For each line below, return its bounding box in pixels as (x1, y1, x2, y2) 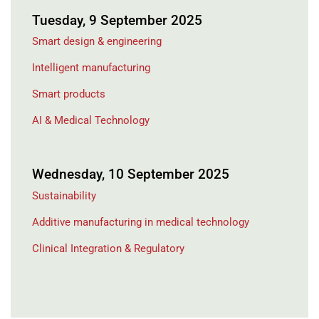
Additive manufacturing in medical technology (32, 215, 249, 229)
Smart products (32, 88, 105, 101)
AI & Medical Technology (32, 114, 150, 127)
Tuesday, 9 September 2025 (32, 12, 202, 28)
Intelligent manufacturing (32, 61, 150, 75)
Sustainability (32, 189, 96, 202)
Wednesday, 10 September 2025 (32, 167, 229, 183)
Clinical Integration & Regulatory (32, 241, 184, 255)
